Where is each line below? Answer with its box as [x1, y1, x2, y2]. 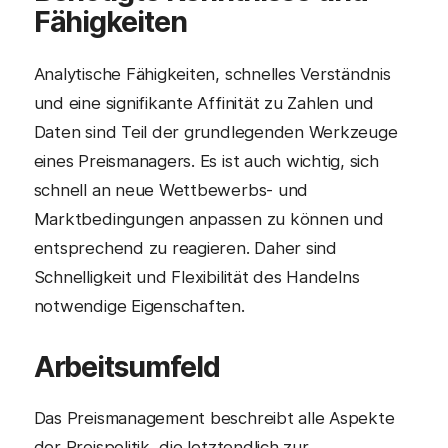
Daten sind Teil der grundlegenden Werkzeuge [33, 121, 398, 142]
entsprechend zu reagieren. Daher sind [33, 237, 337, 258]
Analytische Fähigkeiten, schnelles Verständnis [33, 63, 391, 84]
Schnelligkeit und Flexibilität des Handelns [33, 266, 360, 287]
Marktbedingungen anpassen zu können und [33, 208, 384, 229]
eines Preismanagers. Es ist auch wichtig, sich [33, 150, 379, 171]
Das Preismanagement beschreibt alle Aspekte [33, 408, 395, 428]
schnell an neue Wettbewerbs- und [33, 179, 309, 200]
